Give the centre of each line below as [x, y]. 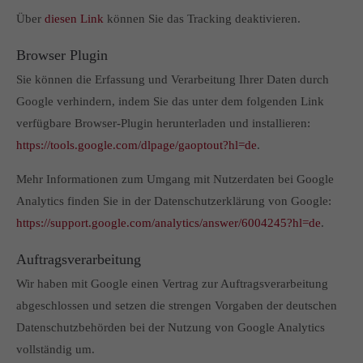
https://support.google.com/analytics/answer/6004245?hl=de [169, 223]
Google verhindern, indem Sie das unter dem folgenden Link [170, 101]
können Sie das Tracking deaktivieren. [202, 19]
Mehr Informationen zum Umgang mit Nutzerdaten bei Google [175, 179]
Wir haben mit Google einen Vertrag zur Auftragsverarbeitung [172, 284]
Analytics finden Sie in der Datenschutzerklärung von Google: [174, 201]
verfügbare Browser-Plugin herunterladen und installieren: [163, 123]
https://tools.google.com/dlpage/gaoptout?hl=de [137, 145]
